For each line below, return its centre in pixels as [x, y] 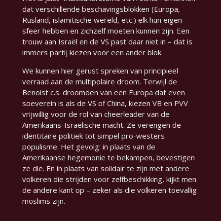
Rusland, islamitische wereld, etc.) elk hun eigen [102, 20]
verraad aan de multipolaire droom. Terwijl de [99, 82]
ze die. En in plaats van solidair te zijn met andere [106, 168]
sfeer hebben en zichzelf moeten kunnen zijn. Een [106, 31]
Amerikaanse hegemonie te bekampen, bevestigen [108, 158]
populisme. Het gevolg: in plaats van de [89, 147]
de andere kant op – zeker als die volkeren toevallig [109, 190]
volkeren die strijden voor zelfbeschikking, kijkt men [109, 179]
